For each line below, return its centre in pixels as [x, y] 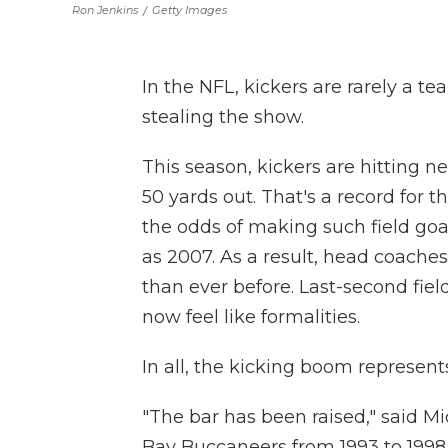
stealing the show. [223, 117]
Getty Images [189, 10]
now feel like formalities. [251, 317]
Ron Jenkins [105, 10]
